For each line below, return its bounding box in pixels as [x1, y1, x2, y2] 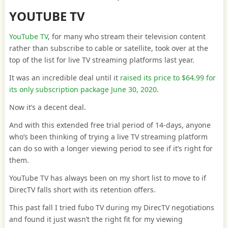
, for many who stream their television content [47, 32, 206, 41]
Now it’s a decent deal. [9, 102, 86, 112]
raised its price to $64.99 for [120, 73, 216, 82]
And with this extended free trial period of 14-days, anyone [9, 120, 211, 130]
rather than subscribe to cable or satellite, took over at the [9, 43, 208, 53]
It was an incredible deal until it [9, 73, 120, 82]
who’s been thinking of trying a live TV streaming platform [9, 132, 208, 141]
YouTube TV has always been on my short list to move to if [9, 173, 206, 183]
